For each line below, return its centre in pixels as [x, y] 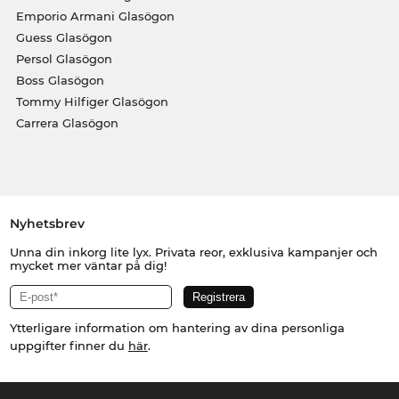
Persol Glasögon [64, 59]
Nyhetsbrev [47, 224]
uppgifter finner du [69, 346]
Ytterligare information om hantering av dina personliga [177, 328]
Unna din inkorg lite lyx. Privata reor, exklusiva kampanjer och [193, 252]
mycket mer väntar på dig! [88, 266]
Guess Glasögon [64, 38]
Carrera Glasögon [67, 123]
